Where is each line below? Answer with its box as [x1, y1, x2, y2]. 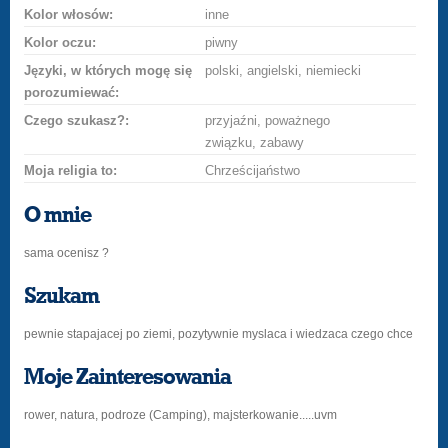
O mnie [24, 204, 92, 226]
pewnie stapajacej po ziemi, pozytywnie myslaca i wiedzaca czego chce [24, 327, 414, 341]
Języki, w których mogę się [24, 63, 193, 78]
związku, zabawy [205, 135, 305, 150]
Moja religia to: [24, 163, 118, 178]
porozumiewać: [24, 85, 120, 100]
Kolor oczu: [24, 35, 97, 50]
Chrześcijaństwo [205, 163, 301, 178]
